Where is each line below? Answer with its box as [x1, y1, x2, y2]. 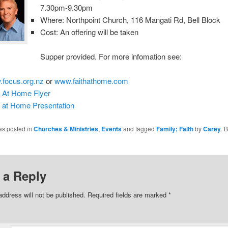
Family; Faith [156, 124, 193, 133]
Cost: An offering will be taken [40, 26, 138, 37]
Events [101, 124, 122, 133]
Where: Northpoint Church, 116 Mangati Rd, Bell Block [40, 14, 220, 25]
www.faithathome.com [54, 75, 129, 87]
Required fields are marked [87, 189, 168, 199]
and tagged [121, 124, 156, 133]
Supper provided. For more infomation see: [40, 51, 182, 62]
